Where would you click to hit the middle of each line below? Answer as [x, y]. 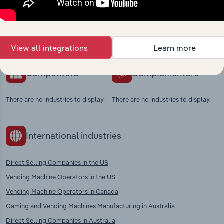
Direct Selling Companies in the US [57, 162]
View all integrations [49, 48]
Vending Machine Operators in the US [61, 177]
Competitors [52, 73]
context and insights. [49, 39]
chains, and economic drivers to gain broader [98, 29]
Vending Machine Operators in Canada [62, 191]
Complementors [165, 73]
